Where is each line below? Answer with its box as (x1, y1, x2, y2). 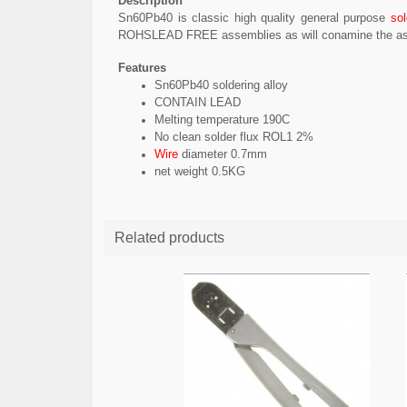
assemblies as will (218, 28, 322, 42)
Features (118, 61, 166, 74)
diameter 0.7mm (182, 147, 267, 161)
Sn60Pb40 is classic (118, 11, 234, 25)
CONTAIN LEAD (154, 95, 241, 109)
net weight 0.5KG (154, 164, 245, 178)
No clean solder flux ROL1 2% (154, 130, 313, 144)
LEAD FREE (152, 28, 218, 42)
